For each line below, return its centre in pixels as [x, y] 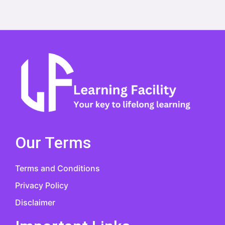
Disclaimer [35, 202]
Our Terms [53, 143]
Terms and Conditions [58, 168]
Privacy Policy [42, 185]
